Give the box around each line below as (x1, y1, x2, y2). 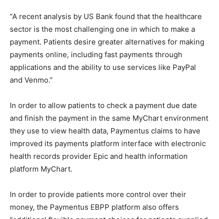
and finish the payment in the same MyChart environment (10, 113, 208, 123)
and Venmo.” (10, 75, 53, 85)
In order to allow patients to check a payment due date (10, 101, 197, 110)
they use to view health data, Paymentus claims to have (10, 126, 200, 136)
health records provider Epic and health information (10, 152, 188, 161)
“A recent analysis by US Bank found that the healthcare (10, 12, 202, 22)
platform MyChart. (10, 164, 72, 174)
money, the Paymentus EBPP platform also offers (10, 202, 179, 212)
